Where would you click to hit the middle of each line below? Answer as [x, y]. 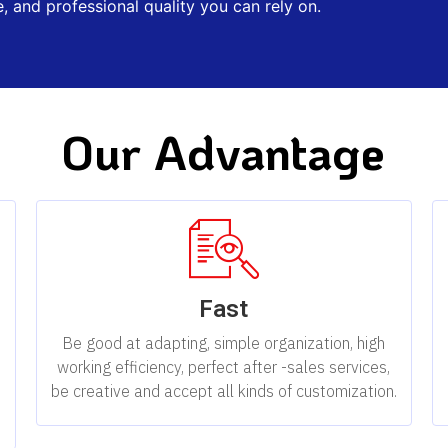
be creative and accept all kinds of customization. [223, 390]
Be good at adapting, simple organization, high [224, 342]
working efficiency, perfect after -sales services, [224, 366]
